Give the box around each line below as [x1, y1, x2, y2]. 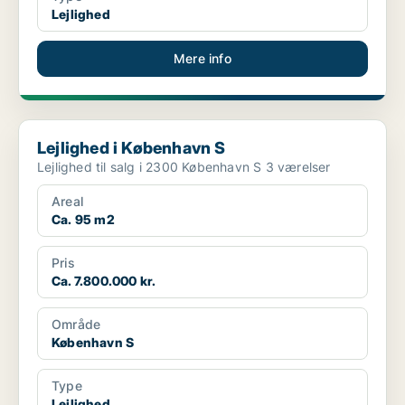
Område [52, 316, 101, 333]
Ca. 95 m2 [52, 212, 115, 228]
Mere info [174, 51, 231, 67]
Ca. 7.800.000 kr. [52, 273, 156, 289]
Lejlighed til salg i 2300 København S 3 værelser [265, 159, 331, 175]
